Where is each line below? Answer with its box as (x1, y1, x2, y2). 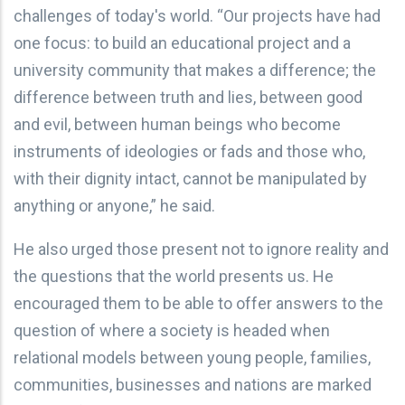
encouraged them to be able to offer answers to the (14, 293, 383, 313)
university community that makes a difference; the (14, 60, 376, 80)
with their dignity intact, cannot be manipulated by (14, 168, 367, 188)
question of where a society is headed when (14, 320, 330, 340)
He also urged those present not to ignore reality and (14, 239, 389, 259)
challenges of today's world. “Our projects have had (14, 5, 381, 25)
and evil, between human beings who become (14, 114, 341, 134)
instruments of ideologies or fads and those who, (14, 141, 365, 161)
